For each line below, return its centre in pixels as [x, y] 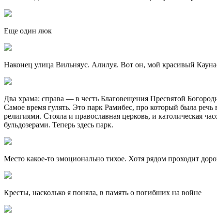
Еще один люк [28, 31]
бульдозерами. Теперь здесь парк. [59, 125]
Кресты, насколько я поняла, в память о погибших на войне [103, 193]
